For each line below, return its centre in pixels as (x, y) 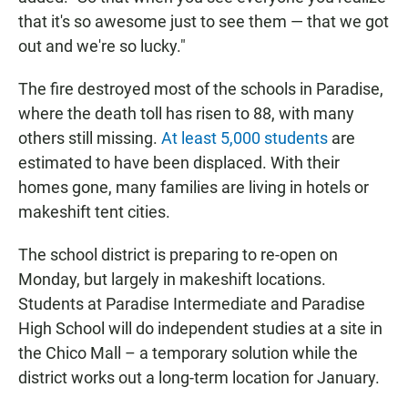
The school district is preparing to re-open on (178, 255)
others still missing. (90, 138)
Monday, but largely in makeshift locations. (172, 280)
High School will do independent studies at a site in (200, 329)
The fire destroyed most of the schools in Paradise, (201, 89)
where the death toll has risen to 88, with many (186, 114)
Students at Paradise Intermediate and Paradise (192, 304)
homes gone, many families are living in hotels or (194, 188)
